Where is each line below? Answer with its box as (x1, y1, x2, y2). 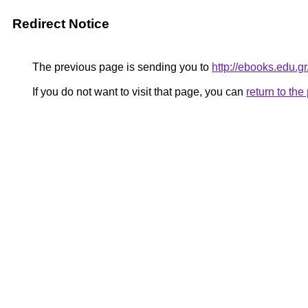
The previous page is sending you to (30, 61, 212, 73)
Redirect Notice (12, 16, 109, 31)
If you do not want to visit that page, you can (30, 86, 246, 98)
